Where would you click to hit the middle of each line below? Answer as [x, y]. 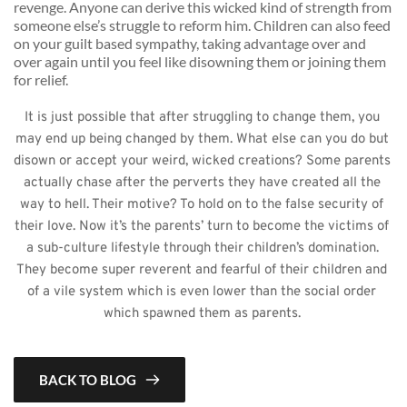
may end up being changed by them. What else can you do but [202, 140]
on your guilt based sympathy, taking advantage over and [190, 44]
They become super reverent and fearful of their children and [202, 271]
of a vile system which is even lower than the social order [202, 293]
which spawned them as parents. [203, 314]
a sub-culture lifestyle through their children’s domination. [202, 249]
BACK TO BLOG [88, 380]
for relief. [42, 80]
